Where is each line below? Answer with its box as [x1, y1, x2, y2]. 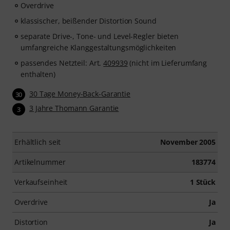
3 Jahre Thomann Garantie [29, 103, 119, 113]
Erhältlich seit [14, 137, 61, 147]
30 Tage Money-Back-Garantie [29, 89, 131, 99]
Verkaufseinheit [14, 177, 68, 187]
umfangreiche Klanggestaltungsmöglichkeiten [21, 43, 177, 52]
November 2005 [160, 137, 216, 147]
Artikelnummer [14, 157, 66, 167]
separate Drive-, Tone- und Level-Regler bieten [21, 31, 179, 41]
